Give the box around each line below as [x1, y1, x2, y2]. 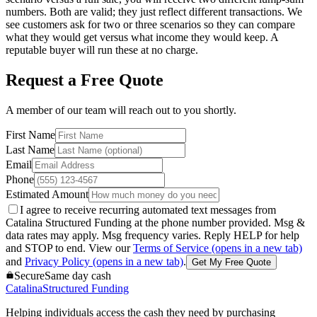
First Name [6, 128, 55, 141]
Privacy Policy [25, 255, 90, 267]
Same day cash [45, 269, 111, 282]
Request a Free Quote [6, 70, 163, 89]
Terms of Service [133, 241, 209, 254]
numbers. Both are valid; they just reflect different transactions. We [6, 6, 302, 18]
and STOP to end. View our [6, 241, 130, 254]
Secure [14, 269, 45, 282]
